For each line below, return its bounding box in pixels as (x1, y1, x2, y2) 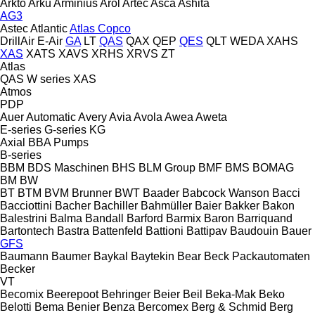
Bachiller (94, 199, 138, 212)
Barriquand (237, 212, 292, 224)
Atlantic (30, 22, 67, 34)
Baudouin (230, 224, 278, 237)
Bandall (85, 212, 124, 224)
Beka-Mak (205, 288, 256, 300)
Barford (127, 212, 163, 224)
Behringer (101, 288, 150, 300)
